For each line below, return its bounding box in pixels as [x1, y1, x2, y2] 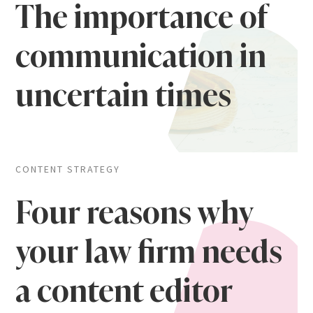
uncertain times [15, 76, 232, 114]
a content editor [15, 272, 233, 310]
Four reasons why [15, 194, 254, 231]
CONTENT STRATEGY [15, 163, 121, 175]
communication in [15, 37, 267, 75]
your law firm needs [15, 233, 283, 270]
